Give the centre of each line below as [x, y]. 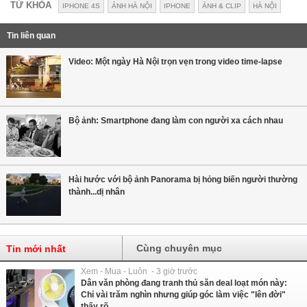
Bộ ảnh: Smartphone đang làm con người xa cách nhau [176, 120]
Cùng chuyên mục [180, 248]
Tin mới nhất [36, 248]
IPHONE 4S [81, 5]
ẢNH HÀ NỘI [132, 5]
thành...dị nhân [97, 192]
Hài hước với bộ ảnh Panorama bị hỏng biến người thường [183, 179]
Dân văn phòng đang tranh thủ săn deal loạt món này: [184, 283]
